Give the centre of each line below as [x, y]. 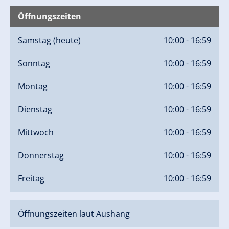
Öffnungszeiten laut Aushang [74, 214]
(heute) [67, 41]
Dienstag [35, 110]
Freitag [31, 179]
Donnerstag [41, 156]
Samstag [36, 41]
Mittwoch [36, 133]
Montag [33, 87]
